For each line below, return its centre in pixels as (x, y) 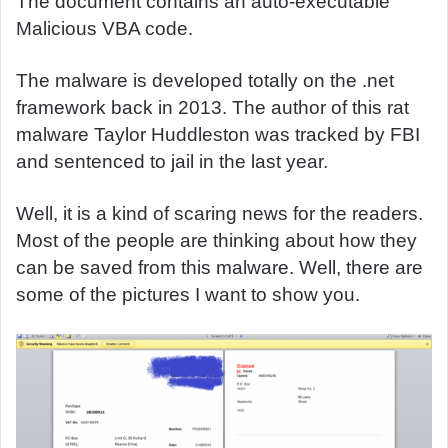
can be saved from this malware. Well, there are (219, 267)
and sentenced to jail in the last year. (174, 161)
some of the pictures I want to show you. (190, 294)
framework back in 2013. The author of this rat (212, 107)
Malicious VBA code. (104, 28)
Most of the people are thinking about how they (216, 240)
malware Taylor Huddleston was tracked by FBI (218, 134)
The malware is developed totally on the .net (205, 80)
